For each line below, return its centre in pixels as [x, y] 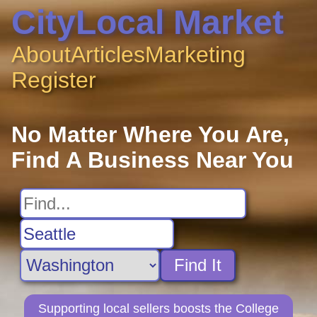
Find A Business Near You [152, 160]
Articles [108, 54]
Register [54, 80]
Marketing [195, 54]
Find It [198, 265]
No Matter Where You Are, [150, 135]
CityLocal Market [148, 22]
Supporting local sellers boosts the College [158, 308]
